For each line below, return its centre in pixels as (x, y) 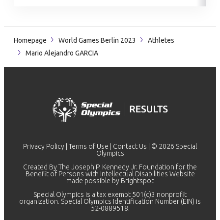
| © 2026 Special (172, 146)
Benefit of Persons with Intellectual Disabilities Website (110, 174)
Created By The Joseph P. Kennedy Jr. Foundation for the (110, 167)
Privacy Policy (44, 146)
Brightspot (137, 181)
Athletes (161, 40)
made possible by (94, 181)
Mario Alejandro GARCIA (61, 53)
